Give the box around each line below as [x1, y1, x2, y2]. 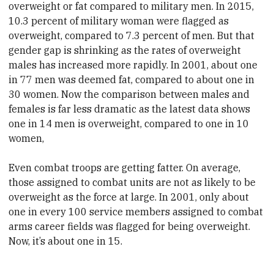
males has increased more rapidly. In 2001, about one [9, 59, 258, 72]
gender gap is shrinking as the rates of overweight [9, 44, 242, 57]
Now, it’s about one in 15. [9, 235, 123, 248]
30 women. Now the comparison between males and [9, 88, 250, 101]
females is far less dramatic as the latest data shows [9, 103, 251, 116]
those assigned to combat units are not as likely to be [9, 176, 256, 189]
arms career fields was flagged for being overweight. [9, 220, 251, 233]
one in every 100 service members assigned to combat [9, 206, 264, 218]
